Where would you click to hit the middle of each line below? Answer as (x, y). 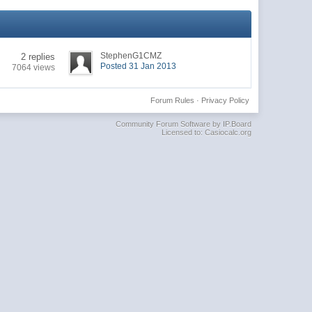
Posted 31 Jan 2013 (139, 66)
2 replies (38, 56)
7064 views (34, 67)
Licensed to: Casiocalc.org (206, 132)
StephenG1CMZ (131, 55)
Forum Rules (172, 100)
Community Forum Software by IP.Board (183, 124)
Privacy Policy (225, 100)
